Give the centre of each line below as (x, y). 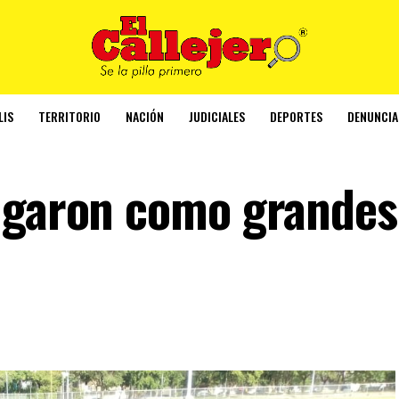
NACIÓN (145, 116)
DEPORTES (296, 116)
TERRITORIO (69, 116)
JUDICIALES (217, 116)
